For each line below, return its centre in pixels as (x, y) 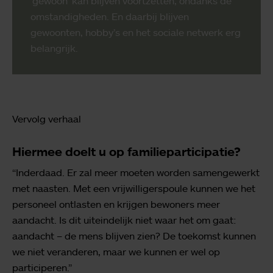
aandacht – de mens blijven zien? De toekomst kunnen (134, 236)
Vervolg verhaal (47, 119)
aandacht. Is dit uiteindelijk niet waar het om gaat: (124, 220)
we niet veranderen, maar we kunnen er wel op (116, 251)
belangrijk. (54, 48)
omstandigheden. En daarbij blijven (110, 16)
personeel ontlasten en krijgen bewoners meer (116, 204)
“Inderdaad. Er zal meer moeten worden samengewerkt (136, 172)
